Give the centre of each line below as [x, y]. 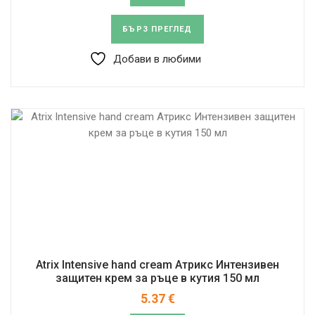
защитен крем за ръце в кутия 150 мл [157, 278]
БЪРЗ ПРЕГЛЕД [157, 29]
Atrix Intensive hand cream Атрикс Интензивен [157, 264]
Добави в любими [157, 59]
